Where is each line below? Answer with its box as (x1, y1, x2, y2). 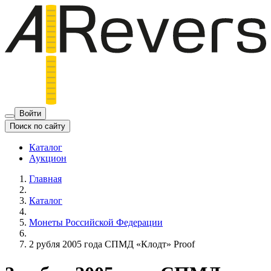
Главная (29, 173, 62, 184)
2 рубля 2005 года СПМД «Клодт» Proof (29, 238, 195, 249)
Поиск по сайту (10, 121, 65, 131)
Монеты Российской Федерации (29, 217, 163, 227)
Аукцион (29, 152, 67, 163)
